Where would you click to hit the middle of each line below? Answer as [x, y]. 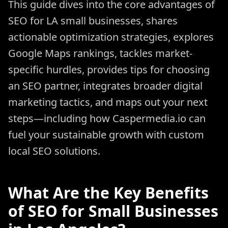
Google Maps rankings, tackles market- [100, 53]
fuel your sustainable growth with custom [106, 135]
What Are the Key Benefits [108, 193]
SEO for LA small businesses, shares [93, 21]
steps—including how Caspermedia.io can [107, 118]
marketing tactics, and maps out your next [108, 102]
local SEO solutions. [54, 151]
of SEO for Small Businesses [113, 211]
